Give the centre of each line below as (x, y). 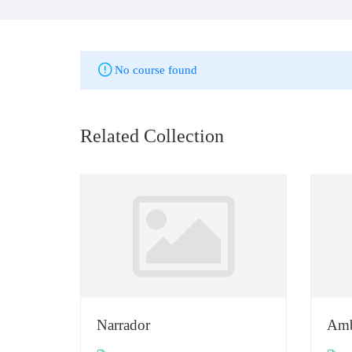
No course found (156, 70)
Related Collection (152, 136)
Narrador (123, 325)
